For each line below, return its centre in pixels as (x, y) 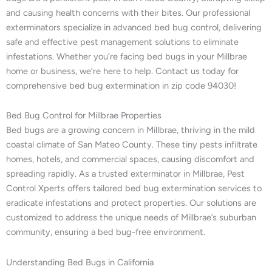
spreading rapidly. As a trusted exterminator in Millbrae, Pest (125, 174)
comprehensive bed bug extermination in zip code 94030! (121, 85)
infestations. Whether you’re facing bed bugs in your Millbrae (127, 56)
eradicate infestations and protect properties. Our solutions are (131, 203)
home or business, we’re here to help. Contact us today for (122, 71)
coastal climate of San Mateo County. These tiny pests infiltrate (132, 145)
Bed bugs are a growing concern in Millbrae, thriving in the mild (131, 130)
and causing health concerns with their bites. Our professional (128, 12)
